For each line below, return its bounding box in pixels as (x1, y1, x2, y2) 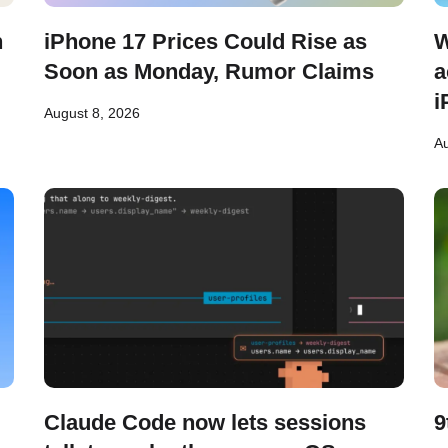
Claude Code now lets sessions (44, 410, 366, 435)
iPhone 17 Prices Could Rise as (44, 29, 367, 54)
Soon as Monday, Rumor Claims (44, 59, 374, 84)
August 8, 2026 (44, 105, 140, 121)
